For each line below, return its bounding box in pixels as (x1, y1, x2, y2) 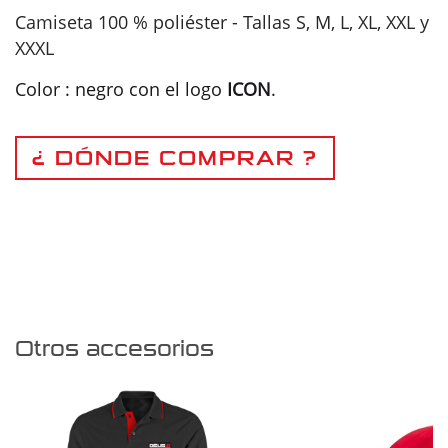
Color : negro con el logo (15, 76, 227, 101)
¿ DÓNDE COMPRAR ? (32, 147, 318, 168)
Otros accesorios (15, 338, 214, 360)
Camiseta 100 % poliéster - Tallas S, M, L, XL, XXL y (15, 9, 429, 34)
